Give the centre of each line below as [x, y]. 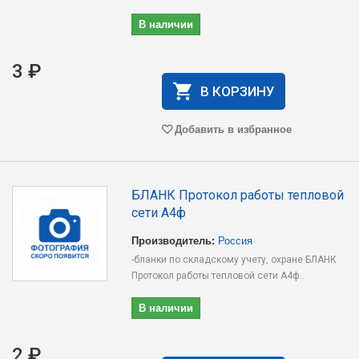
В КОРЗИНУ [237, 91]
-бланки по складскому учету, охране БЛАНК [234, 260]
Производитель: [173, 240]
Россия [236, 240]
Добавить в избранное [233, 129]
